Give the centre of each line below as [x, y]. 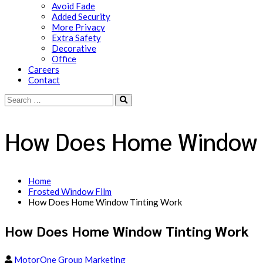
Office [64, 59]
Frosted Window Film [70, 192]
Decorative [74, 48]
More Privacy [78, 27]
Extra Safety [76, 38]
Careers [44, 69]
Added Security [81, 16]
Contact [44, 80]
